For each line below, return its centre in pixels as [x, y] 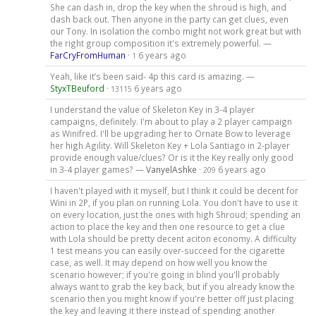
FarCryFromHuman [87, 55]
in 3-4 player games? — [98, 170]
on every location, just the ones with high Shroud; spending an [175, 215]
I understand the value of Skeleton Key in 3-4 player [152, 110]
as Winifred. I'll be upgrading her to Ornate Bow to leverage [170, 134]
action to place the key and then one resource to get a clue [167, 227]
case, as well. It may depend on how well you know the [158, 263]
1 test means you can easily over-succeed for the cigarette [167, 251]
